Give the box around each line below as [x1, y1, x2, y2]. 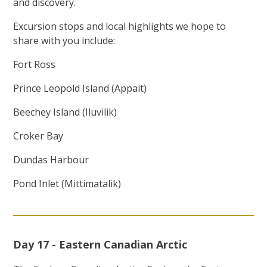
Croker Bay [13, 129, 66, 143]
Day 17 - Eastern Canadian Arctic [13, 237, 188, 252]
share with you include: [13, 34, 120, 48]
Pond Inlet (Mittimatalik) [13, 177, 126, 191]
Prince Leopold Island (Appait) [13, 82, 150, 95]
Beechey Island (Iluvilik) [13, 105, 120, 119]
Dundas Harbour [13, 153, 92, 167]
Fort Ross [13, 58, 58, 72]
